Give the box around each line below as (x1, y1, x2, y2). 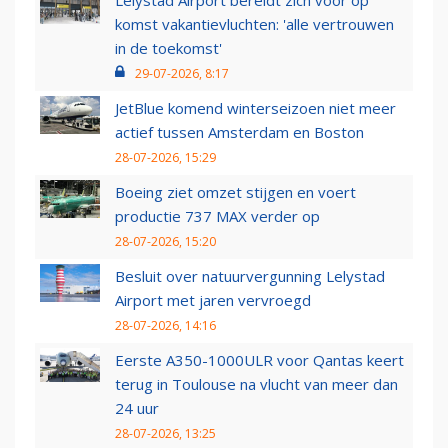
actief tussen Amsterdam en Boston (115, 122, 364, 143)
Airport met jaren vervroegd (115, 290, 311, 311)
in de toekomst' (115, 38, 222, 59)
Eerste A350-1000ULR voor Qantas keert (115, 350, 404, 371)
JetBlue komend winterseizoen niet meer (115, 98, 396, 119)
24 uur (115, 398, 159, 419)
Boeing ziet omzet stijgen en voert (115, 182, 356, 203)
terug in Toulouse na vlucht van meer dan (115, 374, 398, 395)
